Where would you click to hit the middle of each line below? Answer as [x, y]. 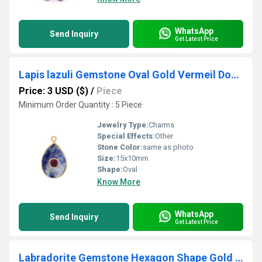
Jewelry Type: [123, 125]
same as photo [168, 147]
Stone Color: [120, 147]
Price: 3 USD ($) [54, 91]
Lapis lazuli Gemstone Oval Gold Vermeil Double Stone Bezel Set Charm [235, 75]
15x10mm [132, 158]
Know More [119, 182]
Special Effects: [126, 136]
